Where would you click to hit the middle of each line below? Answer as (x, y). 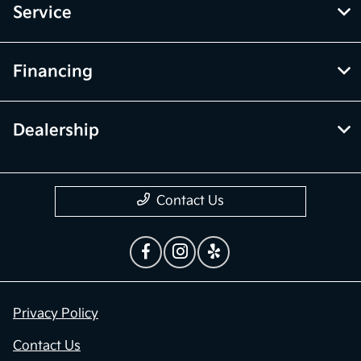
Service (42, 13)
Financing (53, 72)
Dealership (56, 131)
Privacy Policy (56, 314)
